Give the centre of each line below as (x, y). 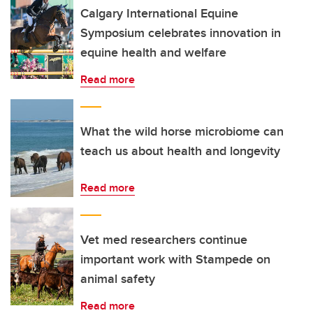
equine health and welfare (153, 52)
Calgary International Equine (159, 13)
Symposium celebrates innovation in (181, 33)
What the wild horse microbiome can (182, 131)
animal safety (118, 279)
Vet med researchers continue (164, 240)
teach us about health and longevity (180, 151)
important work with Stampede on (175, 259)
